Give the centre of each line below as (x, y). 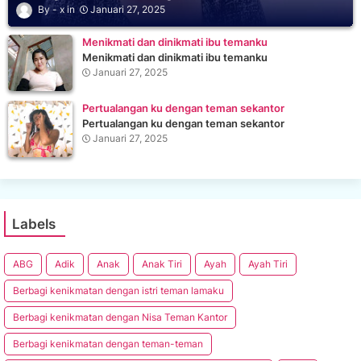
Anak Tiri (162, 263)
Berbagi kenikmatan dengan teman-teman (108, 343)
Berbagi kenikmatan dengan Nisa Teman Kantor (120, 317)
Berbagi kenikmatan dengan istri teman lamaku (118, 290)
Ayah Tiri (268, 263)
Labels (34, 224)
